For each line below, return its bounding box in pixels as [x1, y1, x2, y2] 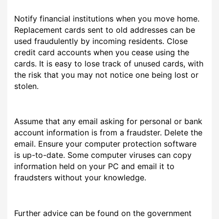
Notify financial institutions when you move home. [14, 13, 200, 23]
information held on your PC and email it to [14, 161, 175, 172]
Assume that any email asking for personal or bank [14, 116, 203, 127]
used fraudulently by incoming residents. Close [14, 36, 188, 46]
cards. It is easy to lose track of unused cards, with [14, 58, 204, 68]
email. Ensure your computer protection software [14, 139, 197, 149]
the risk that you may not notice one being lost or [14, 69, 199, 80]
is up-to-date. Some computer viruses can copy [14, 150, 192, 160]
